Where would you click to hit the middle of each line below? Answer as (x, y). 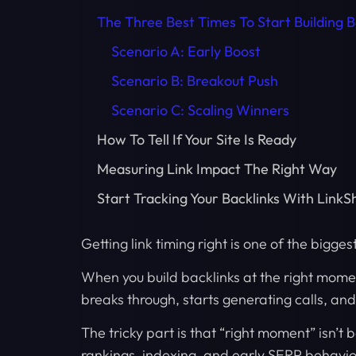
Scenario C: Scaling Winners (200, 110)
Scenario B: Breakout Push (195, 80)
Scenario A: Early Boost (186, 51)
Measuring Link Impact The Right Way (217, 168)
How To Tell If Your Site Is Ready (197, 139)
